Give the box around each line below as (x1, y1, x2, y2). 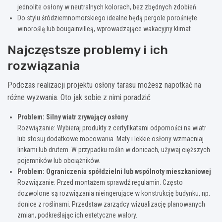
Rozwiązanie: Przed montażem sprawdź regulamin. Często (17, 178, 183, 186)
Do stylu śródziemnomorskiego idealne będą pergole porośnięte (17, 13, 197, 22)
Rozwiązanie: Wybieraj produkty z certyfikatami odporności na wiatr (17, 123, 206, 132)
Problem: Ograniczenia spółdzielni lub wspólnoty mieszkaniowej (17, 167, 211, 175)
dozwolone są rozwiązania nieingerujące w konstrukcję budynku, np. (17, 189, 210, 197)
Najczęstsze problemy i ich (7, 42, 168, 57)
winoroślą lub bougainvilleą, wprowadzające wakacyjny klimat (17, 24, 191, 33)
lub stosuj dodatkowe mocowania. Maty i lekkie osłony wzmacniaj (17, 134, 204, 143)
